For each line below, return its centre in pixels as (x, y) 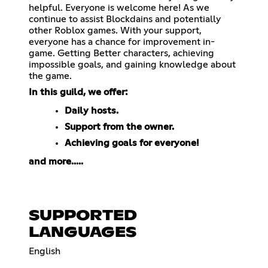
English (45, 252)
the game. (50, 76)
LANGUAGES (83, 233)
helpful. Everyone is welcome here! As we (119, 7)
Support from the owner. (119, 127)
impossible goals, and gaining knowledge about (132, 64)
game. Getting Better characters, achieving (121, 53)
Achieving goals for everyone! (132, 143)
